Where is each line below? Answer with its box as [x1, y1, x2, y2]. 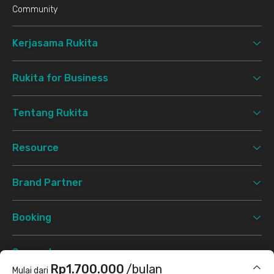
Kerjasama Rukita [12, 37, 98, 49]
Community [12, 4, 57, 15]
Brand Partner [12, 176, 83, 188]
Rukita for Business [12, 72, 108, 84]
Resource [12, 141, 59, 154]
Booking [12, 211, 51, 223]
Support [12, 246, 53, 258]
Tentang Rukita [12, 106, 88, 119]
